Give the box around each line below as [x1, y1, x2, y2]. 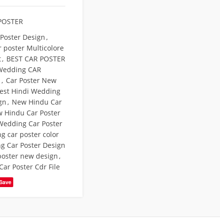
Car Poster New [5, 76, 56, 85]
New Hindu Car [11, 97, 62, 107]
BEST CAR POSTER [6, 54, 65, 63]
